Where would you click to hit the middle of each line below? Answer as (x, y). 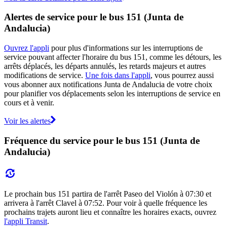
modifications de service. (45, 75)
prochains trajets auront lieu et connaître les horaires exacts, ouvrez (110, 212)
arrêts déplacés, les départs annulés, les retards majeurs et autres (105, 66)
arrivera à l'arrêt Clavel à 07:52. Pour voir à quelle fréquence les (106, 203)
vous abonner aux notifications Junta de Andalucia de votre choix (108, 85)
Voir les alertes (27, 121)
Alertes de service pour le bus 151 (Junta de (94, 17)
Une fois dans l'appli (118, 75)
